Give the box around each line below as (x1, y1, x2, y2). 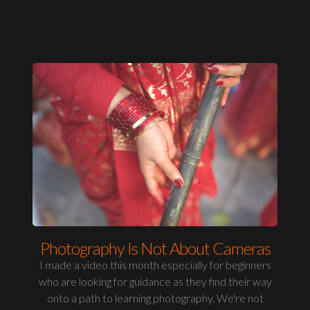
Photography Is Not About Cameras (39, 238, 271, 259)
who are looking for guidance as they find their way (38, 275, 272, 289)
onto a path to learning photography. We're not (46, 291, 264, 305)
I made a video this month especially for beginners (39, 258, 271, 272)
